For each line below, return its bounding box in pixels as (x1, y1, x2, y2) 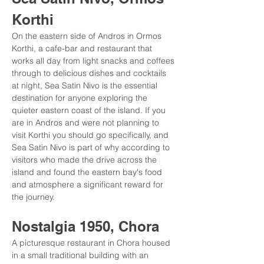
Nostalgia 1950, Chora (12, 218, 159, 235)
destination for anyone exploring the (12, 93, 150, 103)
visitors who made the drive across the (12, 154, 159, 165)
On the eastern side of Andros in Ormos (12, 31, 164, 41)
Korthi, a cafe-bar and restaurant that (12, 43, 154, 54)
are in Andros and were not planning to (12, 117, 161, 128)
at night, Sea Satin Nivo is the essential (12, 80, 160, 91)
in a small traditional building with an (12, 250, 151, 260)
